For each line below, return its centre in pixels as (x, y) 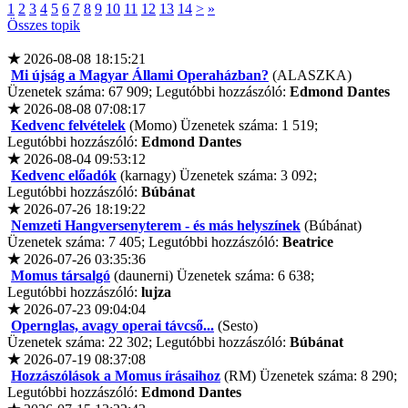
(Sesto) (236, 326)
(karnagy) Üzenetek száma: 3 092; (217, 176)
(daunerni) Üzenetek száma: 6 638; (212, 276)
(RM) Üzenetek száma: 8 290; (309, 376)
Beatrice (308, 242)
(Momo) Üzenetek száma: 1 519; (222, 126)
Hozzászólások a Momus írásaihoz (116, 376)
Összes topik (44, 25)
